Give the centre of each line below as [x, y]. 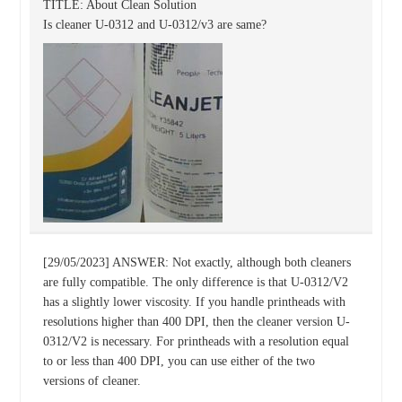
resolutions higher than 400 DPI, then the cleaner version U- [196, 322]
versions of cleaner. [92, 381]
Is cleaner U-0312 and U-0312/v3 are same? [154, 25]
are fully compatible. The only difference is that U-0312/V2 [195, 282]
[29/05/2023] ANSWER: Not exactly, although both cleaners [197, 262]
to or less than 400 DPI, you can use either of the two [179, 361]
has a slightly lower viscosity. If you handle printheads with [194, 302]
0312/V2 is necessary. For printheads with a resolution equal [196, 341]
